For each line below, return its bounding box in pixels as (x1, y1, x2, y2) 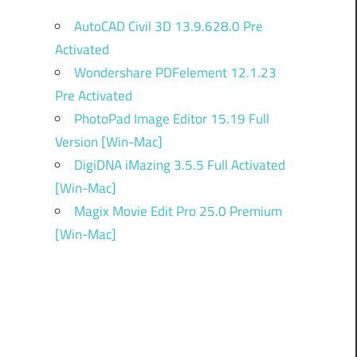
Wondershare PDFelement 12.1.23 (73, 61, 277, 83)
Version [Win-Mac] (54, 131, 163, 152)
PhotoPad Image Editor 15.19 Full (73, 108, 269, 129)
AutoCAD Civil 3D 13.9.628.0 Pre (73, 15, 263, 37)
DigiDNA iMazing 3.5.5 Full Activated (73, 154, 285, 175)
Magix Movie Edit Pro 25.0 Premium (73, 200, 282, 222)
